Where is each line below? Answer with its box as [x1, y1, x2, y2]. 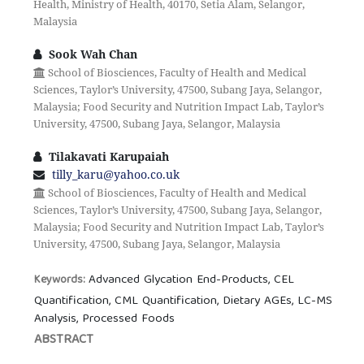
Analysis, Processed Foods [34, 309, 175, 331]
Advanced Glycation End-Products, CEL [89, 270, 295, 292]
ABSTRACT [34, 329, 94, 353]
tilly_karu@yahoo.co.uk [51, 167, 180, 183]
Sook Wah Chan [45, 46, 137, 63]
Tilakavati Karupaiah [45, 149, 169, 165]
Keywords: [34, 271, 89, 291]
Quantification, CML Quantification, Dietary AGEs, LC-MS [34, 291, 333, 313]
